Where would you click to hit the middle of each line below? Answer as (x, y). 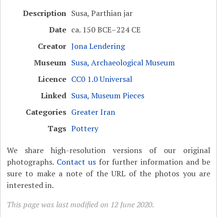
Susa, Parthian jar (102, 13)
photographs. (32, 162)
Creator (52, 46)
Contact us (76, 162)
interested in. (31, 185)
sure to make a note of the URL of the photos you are (108, 173)
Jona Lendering (98, 46)
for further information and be (153, 162)
